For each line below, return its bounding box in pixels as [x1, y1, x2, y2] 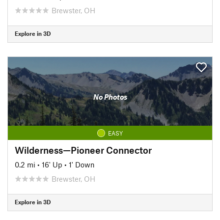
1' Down [69, 160, 95, 169]
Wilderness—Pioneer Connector [15, 144, 152, 156]
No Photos [93, 92, 127, 101]
